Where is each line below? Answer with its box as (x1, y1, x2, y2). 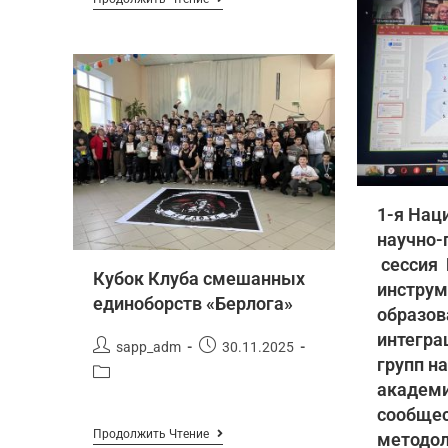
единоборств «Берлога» (93, 293, 293, 315)
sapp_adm (116, 339, 181, 356)
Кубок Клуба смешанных (93, 268, 305, 290)
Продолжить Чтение (93, 427, 209, 442)
